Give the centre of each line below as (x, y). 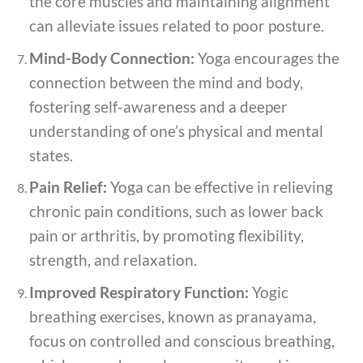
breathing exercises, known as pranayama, (172, 316)
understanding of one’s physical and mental (176, 130)
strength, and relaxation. (113, 260)
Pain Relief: (68, 187)
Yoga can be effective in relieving (220, 187)
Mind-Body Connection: (111, 58)
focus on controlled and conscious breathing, (181, 340)
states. (51, 155)
